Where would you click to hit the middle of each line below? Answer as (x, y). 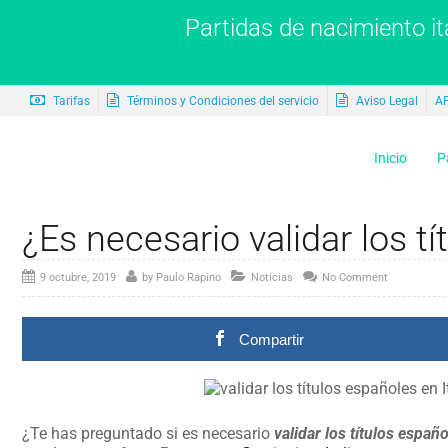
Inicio (391, 158)
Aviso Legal (385, 101)
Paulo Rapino (188, 277)
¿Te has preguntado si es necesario (147, 433)
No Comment (354, 277)
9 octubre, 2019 (77, 277)
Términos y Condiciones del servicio (221, 101)
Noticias (271, 277)
